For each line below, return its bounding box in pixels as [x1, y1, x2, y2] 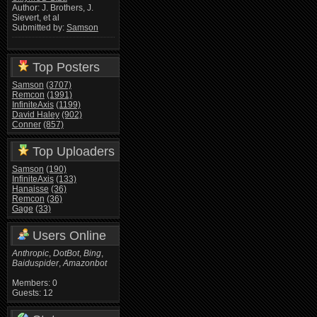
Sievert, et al [11, 13, 59, 23]
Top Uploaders [28, 144, 115, 158]
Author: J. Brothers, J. [11, 3, 93, 13]
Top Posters [28, 59, 100, 74]
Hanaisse [11, 183, 49, 194]
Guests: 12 [11, 287, 53, 298]
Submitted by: [11, 23, 67, 33]
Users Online [28, 228, 106, 243]
